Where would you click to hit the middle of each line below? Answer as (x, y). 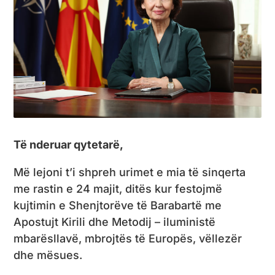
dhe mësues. (48, 255)
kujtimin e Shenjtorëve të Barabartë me (118, 205)
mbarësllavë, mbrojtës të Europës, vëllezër (128, 238)
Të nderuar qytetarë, (69, 144)
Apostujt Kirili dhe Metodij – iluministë (115, 222)
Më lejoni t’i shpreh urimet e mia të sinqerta (130, 172)
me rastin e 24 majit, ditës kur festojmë (118, 188)
